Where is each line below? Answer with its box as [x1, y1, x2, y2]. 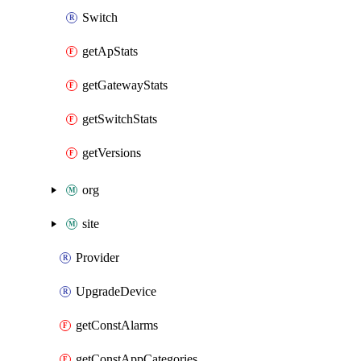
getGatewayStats [82, 78, 168, 92]
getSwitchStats [82, 112, 157, 126]
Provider [76, 251, 119, 264]
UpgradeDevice [76, 284, 156, 298]
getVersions [82, 146, 141, 160]
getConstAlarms [76, 318, 158, 332]
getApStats [82, 44, 138, 58]
